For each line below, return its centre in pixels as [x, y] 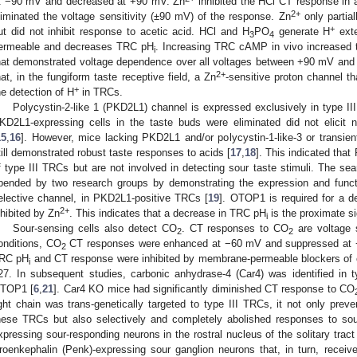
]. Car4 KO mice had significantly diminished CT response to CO [204, 288]
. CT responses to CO [235, 228]
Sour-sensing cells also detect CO [95, 228]
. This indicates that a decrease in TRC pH [168, 213]
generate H [302, 31]
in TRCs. [101, 92]
